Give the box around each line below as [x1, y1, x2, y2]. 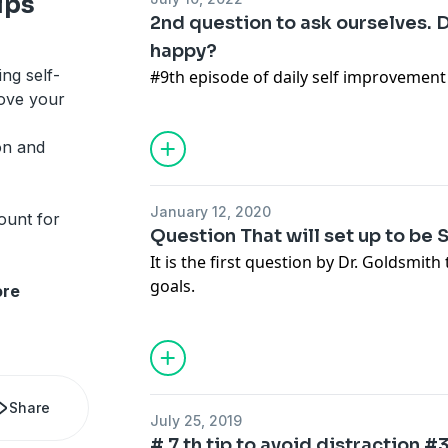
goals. [150, 275, 196, 297]
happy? [150, 40, 218, 62]
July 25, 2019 [150, 412, 243, 429]
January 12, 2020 [150, 203, 272, 220]
